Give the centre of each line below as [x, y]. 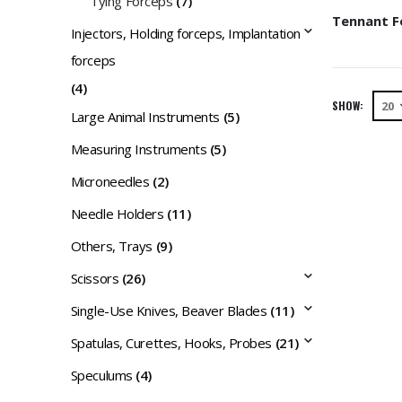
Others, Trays [111, 246]
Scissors [95, 279]
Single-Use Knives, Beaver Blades [169, 311]
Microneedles [110, 182]
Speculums [101, 376]
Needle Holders [117, 214]
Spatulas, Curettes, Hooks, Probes [171, 343]
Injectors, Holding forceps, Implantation [185, 34]
